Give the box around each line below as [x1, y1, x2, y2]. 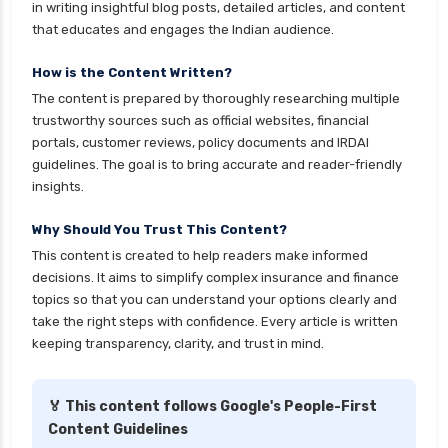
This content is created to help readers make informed [32, 248, 368, 264]
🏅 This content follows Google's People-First [48, 398, 377, 416]
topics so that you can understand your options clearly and [32, 292, 397, 308]
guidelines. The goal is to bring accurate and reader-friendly [32, 157, 402, 173]
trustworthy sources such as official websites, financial [32, 113, 369, 129]
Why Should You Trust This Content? [32, 222, 287, 238]
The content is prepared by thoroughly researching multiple [32, 91, 400, 107]
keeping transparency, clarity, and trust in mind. [32, 336, 324, 352]
